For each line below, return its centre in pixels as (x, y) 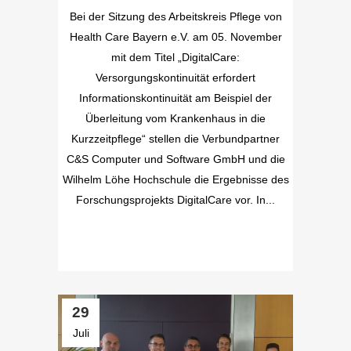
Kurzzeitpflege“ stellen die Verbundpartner (175, 139)
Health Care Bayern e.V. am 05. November (175, 37)
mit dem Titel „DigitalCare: (175, 58)
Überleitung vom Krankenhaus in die (175, 119)
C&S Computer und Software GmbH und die (175, 159)
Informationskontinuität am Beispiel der (175, 98)
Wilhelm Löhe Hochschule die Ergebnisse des (175, 180)
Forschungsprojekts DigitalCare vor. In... (175, 200)
